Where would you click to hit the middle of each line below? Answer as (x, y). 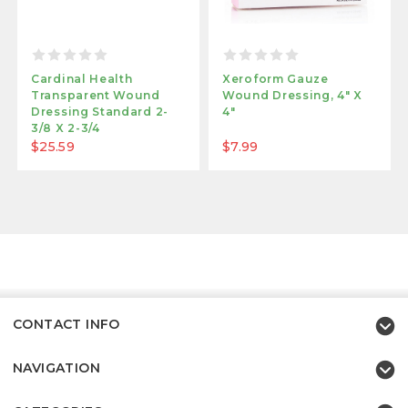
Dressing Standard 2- (100, 112)
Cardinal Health (82, 79)
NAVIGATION (56, 368)
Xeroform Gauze (275, 79)
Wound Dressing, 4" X (292, 96)
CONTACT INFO (66, 325)
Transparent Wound (96, 96)
